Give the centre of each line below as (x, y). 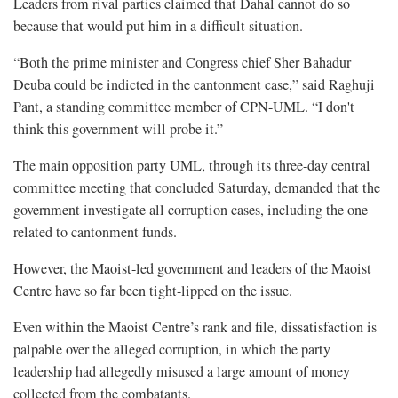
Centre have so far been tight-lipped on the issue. (153, 291)
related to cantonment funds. (95, 232)
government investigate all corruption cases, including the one (191, 210)
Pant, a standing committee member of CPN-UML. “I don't (184, 107)
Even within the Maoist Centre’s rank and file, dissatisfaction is (195, 327)
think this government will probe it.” (118, 129)
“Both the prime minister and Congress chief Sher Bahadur (182, 63)
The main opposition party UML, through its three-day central (192, 166)
